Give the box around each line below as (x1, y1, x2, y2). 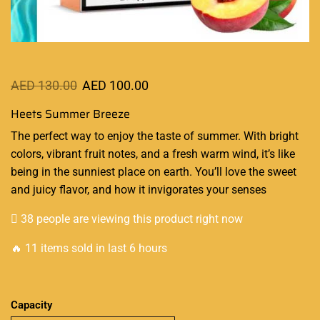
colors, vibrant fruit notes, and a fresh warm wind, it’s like (11, 147, 295, 161)
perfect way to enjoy (33, 129, 134, 144)
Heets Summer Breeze (11, 105, 130, 123)
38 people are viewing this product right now (18, 211, 243, 226)
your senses (204, 183, 266, 197)
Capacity (11, 298, 52, 311)
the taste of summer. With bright (134, 129, 299, 144)
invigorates (145, 183, 204, 197)
